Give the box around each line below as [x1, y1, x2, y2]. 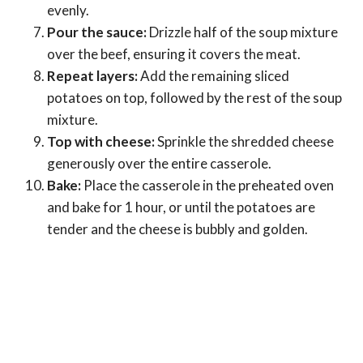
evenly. [47, 2, 89, 19]
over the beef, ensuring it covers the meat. [47, 45, 301, 63]
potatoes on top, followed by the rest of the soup [47, 89, 342, 107]
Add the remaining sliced [138, 67, 289, 85]
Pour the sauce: [47, 23, 147, 41]
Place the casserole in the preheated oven [81, 177, 334, 194]
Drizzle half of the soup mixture [147, 23, 338, 41]
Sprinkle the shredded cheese [155, 133, 334, 151]
